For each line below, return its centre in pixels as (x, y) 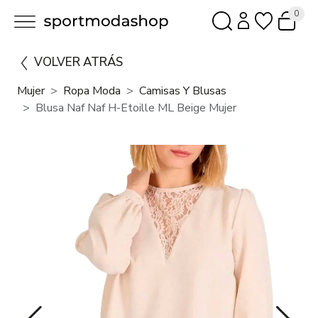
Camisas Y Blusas (183, 91)
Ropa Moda (92, 91)
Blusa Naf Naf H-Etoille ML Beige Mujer (136, 108)
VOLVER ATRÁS (78, 62)
